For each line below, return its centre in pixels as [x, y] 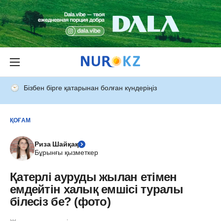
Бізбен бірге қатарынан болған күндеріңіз [90, 88]
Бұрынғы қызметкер [66, 152]
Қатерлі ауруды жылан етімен [93, 177]
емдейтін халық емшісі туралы [96, 189]
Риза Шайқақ [56, 144]
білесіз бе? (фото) [60, 202]
